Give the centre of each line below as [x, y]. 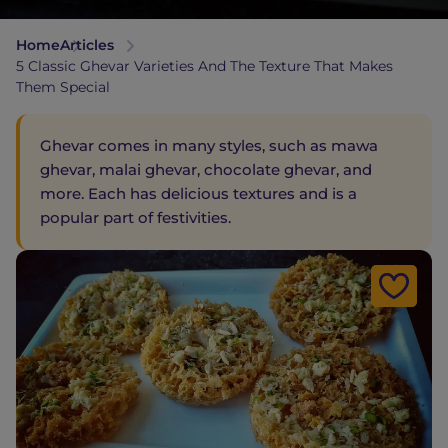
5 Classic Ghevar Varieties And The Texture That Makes [204, 66]
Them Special [63, 87]
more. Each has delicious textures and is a [198, 193]
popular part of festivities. [135, 217]
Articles [87, 45]
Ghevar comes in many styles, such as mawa [209, 145]
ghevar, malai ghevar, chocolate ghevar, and [206, 169]
